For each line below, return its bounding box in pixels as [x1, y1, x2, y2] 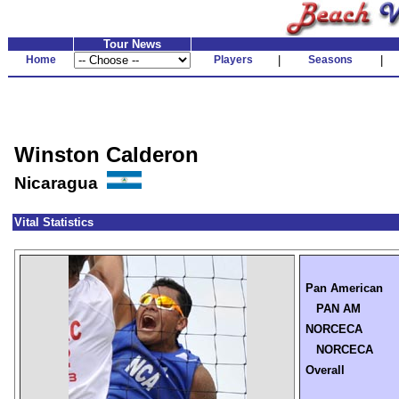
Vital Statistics [14, 216, 94, 229]
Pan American [305, 281, 383, 295]
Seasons [307, 53, 353, 66]
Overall [305, 363, 345, 377]
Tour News [103, 37, 161, 51]
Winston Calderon [14, 142, 199, 167]
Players [214, 53, 253, 66]
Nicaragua [14, 174, 107, 192]
